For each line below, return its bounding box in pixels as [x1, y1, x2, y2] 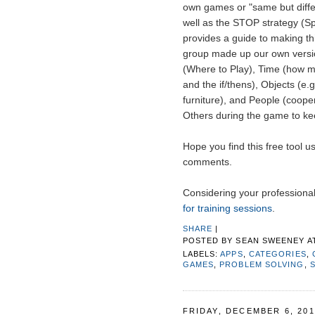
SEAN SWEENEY [236, 236, 305, 245]
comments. [182, 156, 232, 168]
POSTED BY [182, 236, 236, 245]
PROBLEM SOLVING [219, 259, 304, 269]
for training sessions [182, 202, 272, 214]
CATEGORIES [248, 249, 307, 258]
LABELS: [182, 249, 221, 258]
